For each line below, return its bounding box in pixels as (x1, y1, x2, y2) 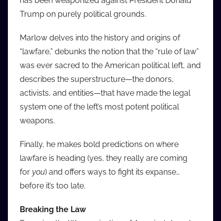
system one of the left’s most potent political (20, 102, 179, 112)
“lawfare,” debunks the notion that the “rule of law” (20, 47, 199, 57)
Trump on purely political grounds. (20, 9, 146, 19)
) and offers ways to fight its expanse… (45, 167, 180, 177)
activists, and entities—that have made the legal (20, 88, 190, 98)
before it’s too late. (20, 181, 85, 191)
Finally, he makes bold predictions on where (20, 140, 179, 149)
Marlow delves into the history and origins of (20, 33, 180, 43)
